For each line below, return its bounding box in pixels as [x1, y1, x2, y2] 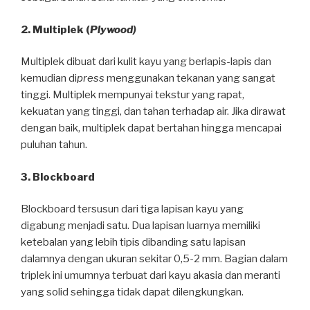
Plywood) [90, 23, 136, 36]
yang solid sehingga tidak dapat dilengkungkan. [21, 286, 244, 299]
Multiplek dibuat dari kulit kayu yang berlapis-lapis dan [21, 55, 271, 69]
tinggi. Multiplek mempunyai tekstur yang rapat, [21, 89, 244, 102]
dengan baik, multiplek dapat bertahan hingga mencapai [21, 122, 282, 135]
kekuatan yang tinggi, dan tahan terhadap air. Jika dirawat [21, 105, 286, 118]
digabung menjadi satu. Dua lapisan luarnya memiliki [21, 219, 260, 232]
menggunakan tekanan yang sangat [104, 72, 275, 85]
